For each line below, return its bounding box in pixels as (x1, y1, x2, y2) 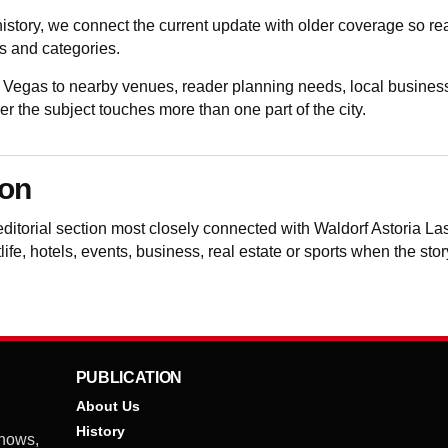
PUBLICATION (75, 369, 182, 386)
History (75, 423, 125, 439)
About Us (75, 398, 140, 414)
